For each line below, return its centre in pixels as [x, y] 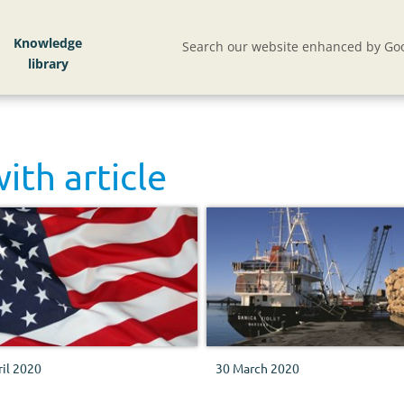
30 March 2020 [257, 368]
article [115, 176]
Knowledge [48, 43]
